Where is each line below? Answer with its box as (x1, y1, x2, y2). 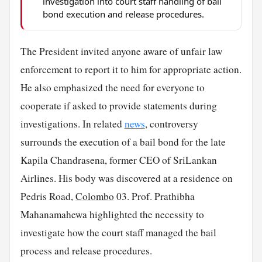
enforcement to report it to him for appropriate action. (20, 63, 242, 77)
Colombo (75, 189, 114, 204)
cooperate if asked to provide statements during (20, 99, 217, 113)
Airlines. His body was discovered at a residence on (20, 171, 233, 185)
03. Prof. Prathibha (113, 189, 195, 204)
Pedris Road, (20, 189, 75, 204)
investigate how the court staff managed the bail (20, 226, 216, 240)
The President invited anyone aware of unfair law (20, 44, 222, 58)
